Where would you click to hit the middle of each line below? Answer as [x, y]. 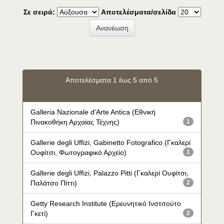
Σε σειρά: [39, 12]
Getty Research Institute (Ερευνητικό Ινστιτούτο [105, 203]
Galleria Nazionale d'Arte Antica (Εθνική [93, 112]
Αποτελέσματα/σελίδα [138, 12]
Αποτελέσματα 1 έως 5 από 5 [112, 80]
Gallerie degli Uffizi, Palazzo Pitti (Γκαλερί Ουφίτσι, [109, 173]
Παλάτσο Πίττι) [53, 183]
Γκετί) [39, 213]
